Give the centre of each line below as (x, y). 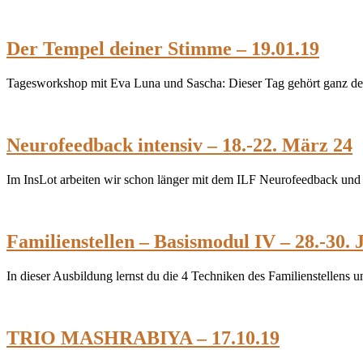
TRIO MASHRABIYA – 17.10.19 (143, 337)
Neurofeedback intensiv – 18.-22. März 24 (179, 145)
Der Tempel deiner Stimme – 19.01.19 (163, 49)
